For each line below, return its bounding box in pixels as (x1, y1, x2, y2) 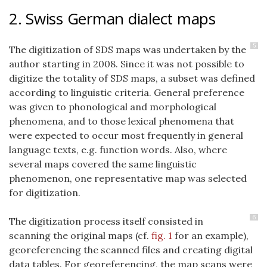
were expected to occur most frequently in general (9, 129, 243, 141)
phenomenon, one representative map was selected (9, 172, 247, 184)
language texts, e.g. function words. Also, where (9, 144, 227, 156)
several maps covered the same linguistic (9, 158, 197, 170)
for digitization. (9, 187, 80, 198)
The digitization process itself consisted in (9, 215, 203, 227)
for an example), (172, 229, 249, 241)
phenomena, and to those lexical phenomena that (9, 115, 234, 127)
